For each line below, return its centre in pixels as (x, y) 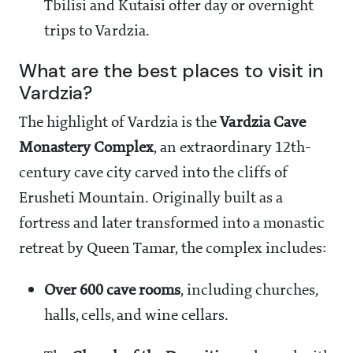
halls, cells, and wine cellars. (136, 316)
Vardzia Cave (263, 123)
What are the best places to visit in (171, 71)
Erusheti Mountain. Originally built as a (151, 199)
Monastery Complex (86, 149)
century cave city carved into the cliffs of (153, 174)
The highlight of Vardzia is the (119, 123)
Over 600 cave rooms (112, 291)
